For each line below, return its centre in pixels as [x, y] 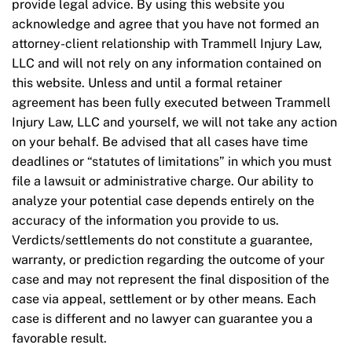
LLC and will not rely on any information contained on [167, 64]
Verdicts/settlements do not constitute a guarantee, [162, 240]
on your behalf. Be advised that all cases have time [160, 142]
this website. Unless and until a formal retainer [147, 83]
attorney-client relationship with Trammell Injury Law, [167, 44]
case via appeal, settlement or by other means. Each [164, 299]
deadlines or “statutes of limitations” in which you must [172, 162]
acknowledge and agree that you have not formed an [165, 24]
